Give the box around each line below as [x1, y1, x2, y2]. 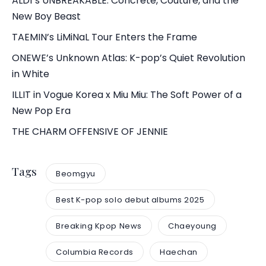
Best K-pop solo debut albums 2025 [56, 194, 205, 205]
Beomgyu [56, 167, 96, 179]
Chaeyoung [168, 220, 217, 232]
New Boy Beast [12, 9, 81, 24]
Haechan [160, 246, 198, 258]
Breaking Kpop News [56, 220, 142, 232]
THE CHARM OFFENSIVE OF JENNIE [12, 125, 168, 139]
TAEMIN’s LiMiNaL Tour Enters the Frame [12, 30, 197, 45]
